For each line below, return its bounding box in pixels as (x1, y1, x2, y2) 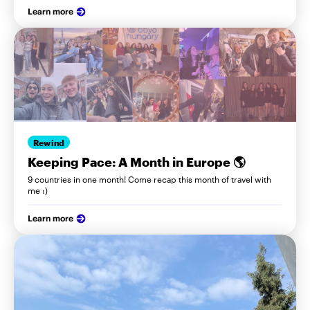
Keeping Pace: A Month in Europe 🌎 (28, 154, 246, 170)
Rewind (33, 137, 65, 147)
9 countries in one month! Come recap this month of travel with (28, 174, 271, 185)
